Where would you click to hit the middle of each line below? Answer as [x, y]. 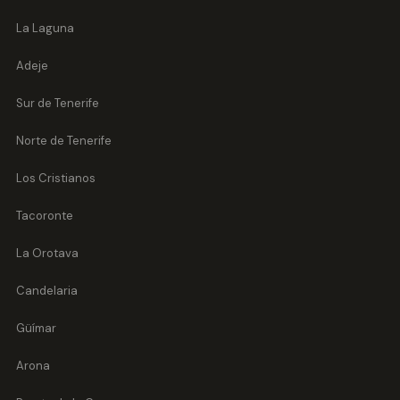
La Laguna [45, 29]
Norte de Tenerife [63, 141]
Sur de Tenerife [57, 104]
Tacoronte [44, 216]
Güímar [36, 329]
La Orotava [47, 254]
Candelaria [46, 291]
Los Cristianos [55, 179]
